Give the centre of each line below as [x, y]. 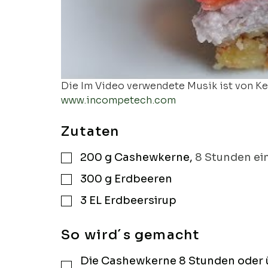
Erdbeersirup [140, 201]
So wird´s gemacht [130, 235]
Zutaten [90, 132]
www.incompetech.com [118, 100]
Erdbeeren [143, 179]
